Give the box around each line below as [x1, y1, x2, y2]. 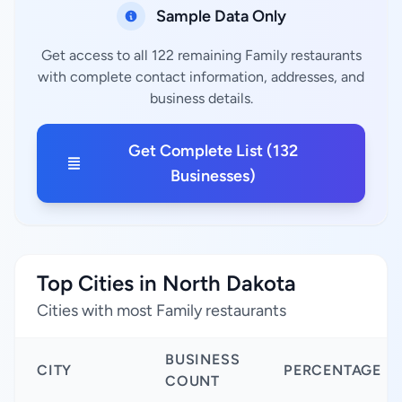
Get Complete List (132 [128, 141, 299, 161]
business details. [149, 90, 253, 107]
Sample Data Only [155, 6, 286, 26]
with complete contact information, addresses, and [38, 68, 364, 85]
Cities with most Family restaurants [37, 301, 286, 320]
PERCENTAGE [284, 362, 381, 379]
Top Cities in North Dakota [37, 270, 296, 296]
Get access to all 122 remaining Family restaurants [40, 47, 362, 64]
